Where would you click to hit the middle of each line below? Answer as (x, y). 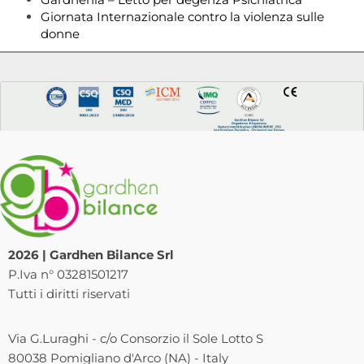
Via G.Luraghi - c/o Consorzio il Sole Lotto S (136, 339)
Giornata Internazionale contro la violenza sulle (182, 17)
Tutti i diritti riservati (69, 294)
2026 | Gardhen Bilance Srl (91, 255)
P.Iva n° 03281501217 (68, 275)
